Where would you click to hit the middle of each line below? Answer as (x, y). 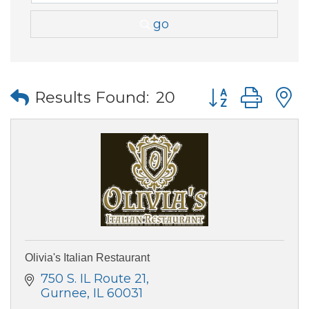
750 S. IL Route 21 (93, 278)
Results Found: (92, 98)
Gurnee (63, 293)
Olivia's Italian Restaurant (87, 257)
